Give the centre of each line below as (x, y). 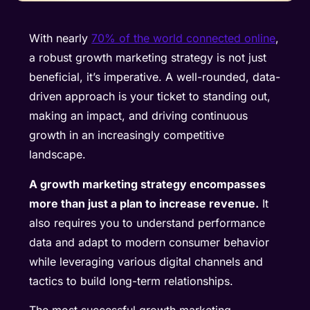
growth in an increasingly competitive (127, 135)
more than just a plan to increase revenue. (144, 203)
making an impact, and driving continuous (139, 116)
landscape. (58, 155)
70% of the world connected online (184, 38)
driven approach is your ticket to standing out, (150, 97)
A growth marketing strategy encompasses (148, 184)
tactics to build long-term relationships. (133, 281)
